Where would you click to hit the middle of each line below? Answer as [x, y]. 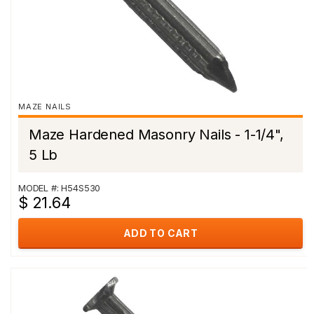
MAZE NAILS [45, 107]
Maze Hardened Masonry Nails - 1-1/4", [156, 135]
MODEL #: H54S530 [60, 188]
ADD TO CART [161, 233]
